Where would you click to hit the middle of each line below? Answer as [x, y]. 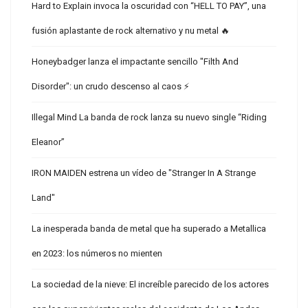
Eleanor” [48, 142]
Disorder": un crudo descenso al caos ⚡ [110, 86]
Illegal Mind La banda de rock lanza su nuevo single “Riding [149, 117]
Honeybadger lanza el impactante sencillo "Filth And [135, 62]
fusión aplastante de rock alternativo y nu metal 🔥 [131, 31]
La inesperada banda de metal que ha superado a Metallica [149, 229]
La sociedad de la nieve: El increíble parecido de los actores [150, 284]
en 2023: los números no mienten [97, 253]
